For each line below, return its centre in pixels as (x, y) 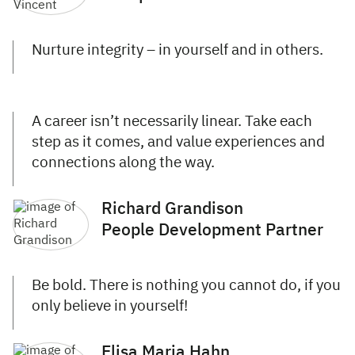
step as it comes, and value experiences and (178, 143)
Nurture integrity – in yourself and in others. (177, 51)
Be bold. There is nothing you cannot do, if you (186, 286)
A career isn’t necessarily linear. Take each (172, 122)
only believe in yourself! (110, 307)
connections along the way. (123, 163)
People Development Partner (212, 231)
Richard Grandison (172, 210)
